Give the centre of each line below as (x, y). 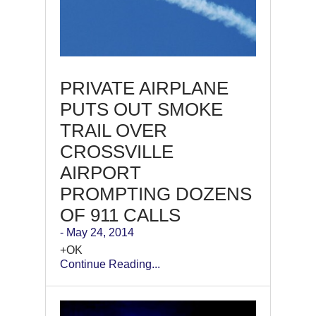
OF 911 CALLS (120, 215)
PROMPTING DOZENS (156, 194)
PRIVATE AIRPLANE (144, 88)
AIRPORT (101, 172)
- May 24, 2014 (97, 232)
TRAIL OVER (114, 130)
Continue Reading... (110, 264)
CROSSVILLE (117, 151)
